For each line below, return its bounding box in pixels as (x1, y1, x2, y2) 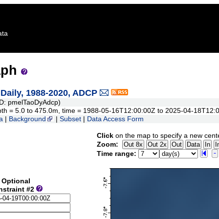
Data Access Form (87, 115, 144, 123)
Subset (60, 115, 81, 123)
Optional (1, 177, 30, 185)
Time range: (97, 150, 136, 158)
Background (9, 115, 46, 123)
